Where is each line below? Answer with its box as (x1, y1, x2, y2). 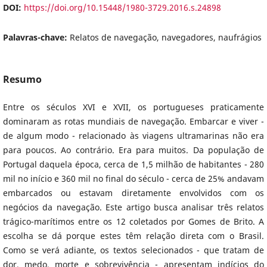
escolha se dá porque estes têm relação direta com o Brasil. (2, 230, 265, 242)
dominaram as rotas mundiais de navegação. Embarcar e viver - (2, 116, 265, 128)
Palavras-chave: (2, 31, 70, 43)
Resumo (2, 73, 42, 86)
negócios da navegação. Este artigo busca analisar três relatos (2, 201, 265, 213)
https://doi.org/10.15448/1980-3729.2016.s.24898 (23, 1, 221, 13)
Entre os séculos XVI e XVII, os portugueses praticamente (2, 101, 265, 113)
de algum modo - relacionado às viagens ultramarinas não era (2, 130, 265, 142)
